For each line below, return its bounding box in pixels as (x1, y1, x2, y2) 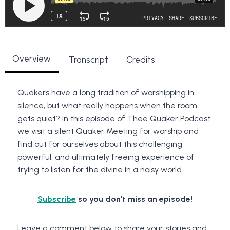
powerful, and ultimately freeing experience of (17, 151, 195, 162)
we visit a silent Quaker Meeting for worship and (17, 126, 199, 136)
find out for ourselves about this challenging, (17, 139, 184, 149)
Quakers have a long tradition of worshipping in (17, 87, 194, 98)
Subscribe (37, 194, 76, 204)
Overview (12, 53, 51, 64)
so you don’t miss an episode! (76, 194, 193, 204)
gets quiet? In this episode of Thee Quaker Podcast (17, 113, 210, 123)
